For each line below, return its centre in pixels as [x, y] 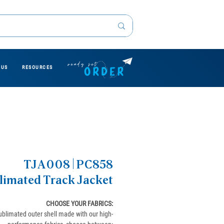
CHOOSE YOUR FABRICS [79, 203]
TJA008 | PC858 [68, 165]
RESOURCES [37, 67]
